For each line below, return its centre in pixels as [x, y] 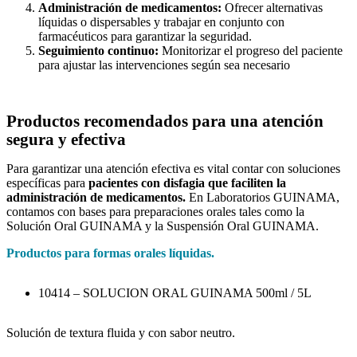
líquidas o [64, 22]
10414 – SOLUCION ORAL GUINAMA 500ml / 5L [175, 293]
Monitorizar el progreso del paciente [251, 51]
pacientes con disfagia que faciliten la [187, 183]
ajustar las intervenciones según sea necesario [177, 65]
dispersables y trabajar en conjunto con [187, 22]
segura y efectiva [66, 140]
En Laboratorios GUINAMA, [263, 198]
